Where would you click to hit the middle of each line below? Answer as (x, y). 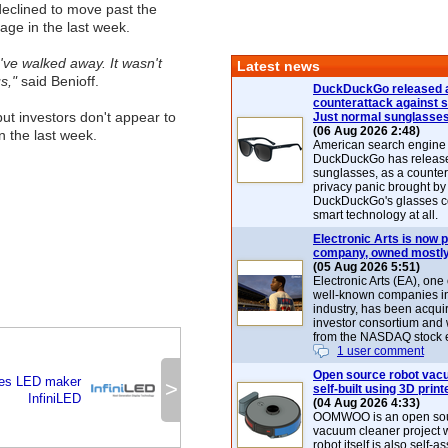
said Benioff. (58, 81)
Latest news (278, 66)
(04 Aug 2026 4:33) (366, 403)
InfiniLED (54, 398)
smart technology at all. (375, 215)
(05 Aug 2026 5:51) (366, 267)
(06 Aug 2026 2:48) (366, 131)
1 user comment (380, 351)
